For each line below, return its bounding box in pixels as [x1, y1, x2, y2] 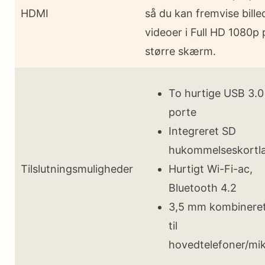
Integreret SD [169, 124, 236, 137]
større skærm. [145, 44, 216, 57]
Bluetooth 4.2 [169, 181, 237, 194]
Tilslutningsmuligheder [21, 162, 133, 175]
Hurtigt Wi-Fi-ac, [169, 162, 253, 175]
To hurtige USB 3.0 [169, 86, 264, 99]
